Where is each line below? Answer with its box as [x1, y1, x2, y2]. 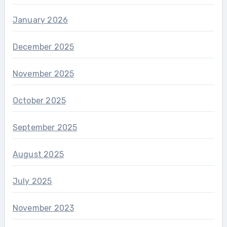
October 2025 [12, 96, 66, 106]
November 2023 [12, 203, 74, 213]
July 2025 [12, 176, 52, 186]
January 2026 [12, 15, 68, 25]
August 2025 [12, 149, 64, 160]
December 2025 [12, 42, 74, 52]
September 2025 [12, 123, 78, 133]
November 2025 [12, 69, 74, 79]
